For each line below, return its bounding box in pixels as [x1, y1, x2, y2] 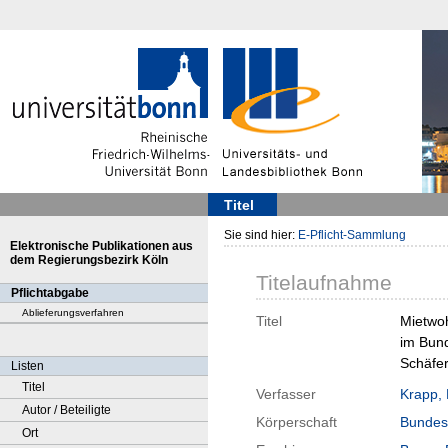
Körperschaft [256, 414, 337, 431]
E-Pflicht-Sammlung [298, 228, 406, 242]
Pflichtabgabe [11, 286, 89, 300]
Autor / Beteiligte [22, 403, 111, 417]
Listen [11, 359, 44, 373]
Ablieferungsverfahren [22, 307, 124, 318]
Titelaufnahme [256, 271, 392, 295]
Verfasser [256, 386, 316, 403]
